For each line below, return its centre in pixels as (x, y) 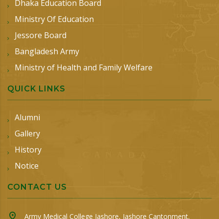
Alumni (27, 117)
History (28, 150)
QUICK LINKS (36, 89)
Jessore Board (41, 35)
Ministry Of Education (54, 19)
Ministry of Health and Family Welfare (84, 67)
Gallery (27, 133)
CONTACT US (37, 187)
